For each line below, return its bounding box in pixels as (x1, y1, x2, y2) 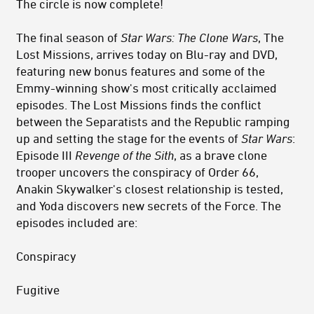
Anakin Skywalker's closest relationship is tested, (16, 182, 283, 196)
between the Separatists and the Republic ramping (16, 114, 290, 129)
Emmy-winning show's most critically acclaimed (16, 81, 277, 95)
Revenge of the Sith (75, 148, 174, 163)
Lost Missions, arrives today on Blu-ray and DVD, (16, 47, 278, 62)
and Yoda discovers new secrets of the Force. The (16, 198, 281, 213)
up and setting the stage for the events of (16, 131, 241, 146)
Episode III (16, 148, 75, 163)
